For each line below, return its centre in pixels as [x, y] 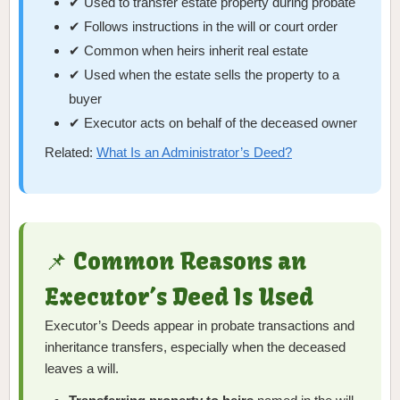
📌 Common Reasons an [175, 262]
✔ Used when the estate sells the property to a [204, 75]
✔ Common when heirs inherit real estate [189, 51]
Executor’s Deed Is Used [179, 298]
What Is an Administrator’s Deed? [194, 153]
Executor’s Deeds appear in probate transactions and [200, 326]
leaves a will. [82, 369]
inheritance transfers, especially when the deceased [195, 347]
